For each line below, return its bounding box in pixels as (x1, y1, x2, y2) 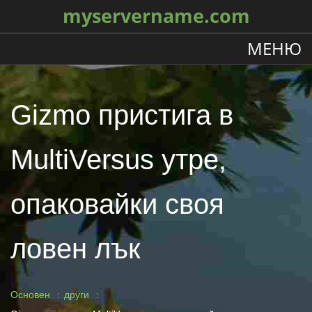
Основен (10, 289, 50, 300)
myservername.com (62, 3, 250, 29)
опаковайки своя (10, 189, 224, 219)
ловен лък (10, 233, 141, 264)
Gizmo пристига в (10, 100, 233, 130)
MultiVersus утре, (10, 144, 226, 175)
